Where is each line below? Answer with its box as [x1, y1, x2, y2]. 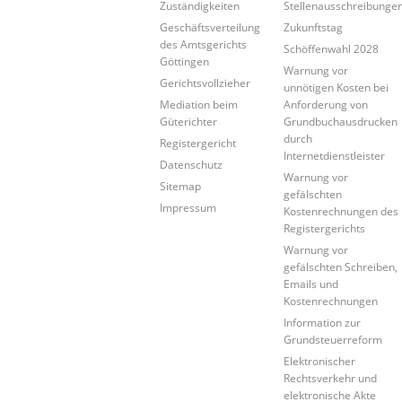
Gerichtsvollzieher [160, 74, 250, 90]
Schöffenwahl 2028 [284, 40, 380, 56]
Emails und [284, 275, 339, 291]
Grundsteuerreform [284, 331, 383, 346]
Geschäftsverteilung [160, 19, 260, 34]
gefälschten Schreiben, [284, 258, 398, 274]
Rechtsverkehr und [284, 370, 378, 385]
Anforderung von [284, 96, 369, 111]
